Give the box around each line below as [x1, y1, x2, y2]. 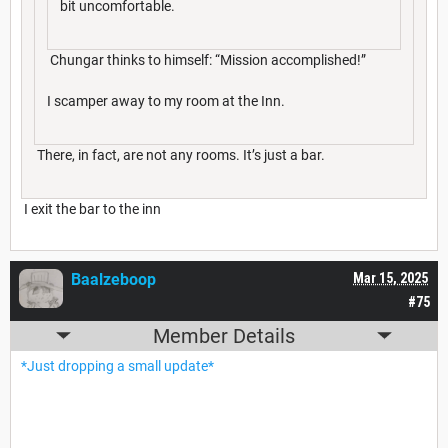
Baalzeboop [71, 269, 156, 289]
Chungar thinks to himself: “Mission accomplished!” [47, 51, 366, 68]
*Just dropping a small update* [21, 357, 214, 374]
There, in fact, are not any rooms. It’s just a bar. [34, 146, 325, 163]
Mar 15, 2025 [353, 269, 428, 286]
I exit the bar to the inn [21, 200, 161, 217]
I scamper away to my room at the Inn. [47, 92, 285, 109]
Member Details [153, 323, 295, 348]
